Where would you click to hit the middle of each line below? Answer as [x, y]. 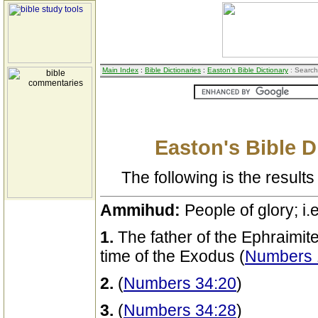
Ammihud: [142, 210]
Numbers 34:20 [180, 283]
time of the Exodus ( [172, 256]
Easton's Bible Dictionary [248, 70]
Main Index [120, 70]
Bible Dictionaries [173, 70]
